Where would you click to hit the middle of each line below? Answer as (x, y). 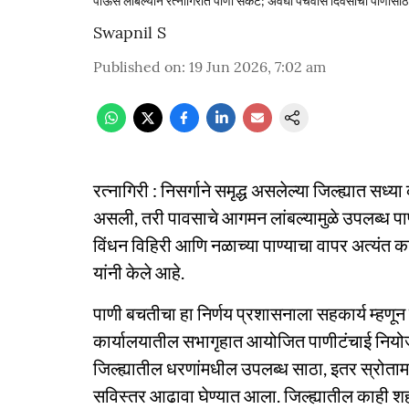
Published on (137, 67)
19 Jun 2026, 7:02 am (257, 67)
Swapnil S (130, 32)
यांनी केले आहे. (139, 272)
